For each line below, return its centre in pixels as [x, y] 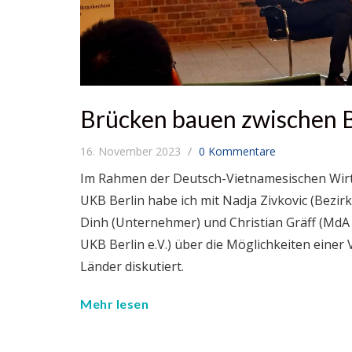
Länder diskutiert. [132, 267]
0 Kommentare [237, 152]
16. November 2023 [132, 152]
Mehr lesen [114, 304]
